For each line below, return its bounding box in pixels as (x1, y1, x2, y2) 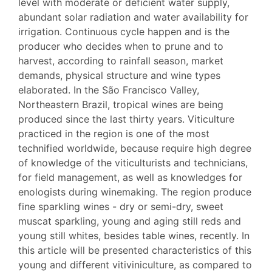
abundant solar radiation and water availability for (18, 10, 248, 23)
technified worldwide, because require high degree (18, 141, 251, 154)
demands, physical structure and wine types (18, 69, 220, 81)
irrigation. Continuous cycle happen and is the (18, 25, 229, 38)
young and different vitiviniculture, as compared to (18, 258, 252, 271)
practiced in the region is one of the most (18, 127, 209, 140)
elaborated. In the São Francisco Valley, (18, 83, 199, 96)
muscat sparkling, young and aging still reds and (18, 214, 241, 227)
